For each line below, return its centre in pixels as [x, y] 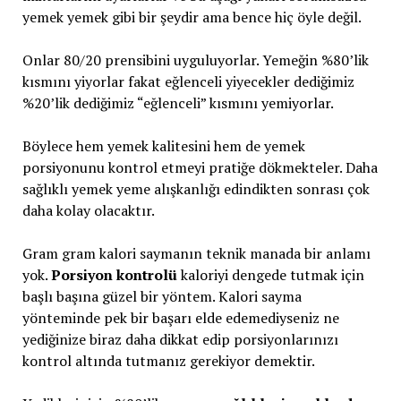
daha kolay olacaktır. [88, 210]
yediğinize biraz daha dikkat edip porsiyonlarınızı [180, 339]
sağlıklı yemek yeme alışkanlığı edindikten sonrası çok [196, 189]
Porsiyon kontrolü [114, 275]
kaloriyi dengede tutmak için [270, 275]
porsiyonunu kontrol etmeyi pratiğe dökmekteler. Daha [200, 167]
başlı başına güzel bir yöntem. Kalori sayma [162, 296]
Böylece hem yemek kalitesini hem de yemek [163, 146]
